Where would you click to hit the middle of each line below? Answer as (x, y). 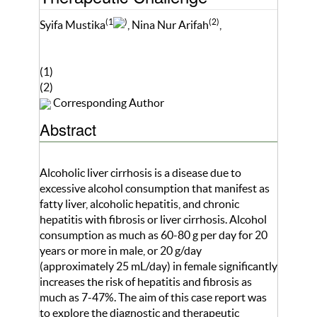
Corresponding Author (108, 103)
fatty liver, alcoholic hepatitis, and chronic (139, 204)
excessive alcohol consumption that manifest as (155, 189)
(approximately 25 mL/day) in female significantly (158, 266)
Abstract (68, 129)
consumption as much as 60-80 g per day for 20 (154, 235)
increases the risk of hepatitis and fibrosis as (146, 282)
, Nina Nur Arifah (168, 25)
